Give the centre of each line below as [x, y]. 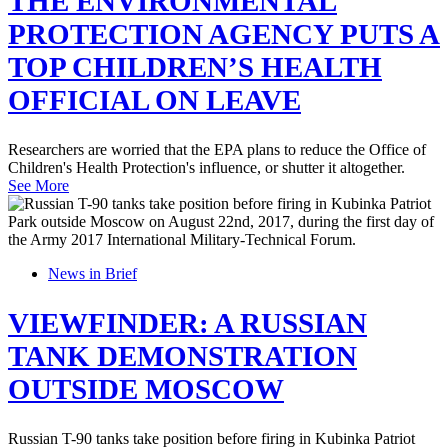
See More [38, 186]
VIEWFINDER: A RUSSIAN [187, 323]
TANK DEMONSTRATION [182, 356]
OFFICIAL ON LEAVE [154, 100]
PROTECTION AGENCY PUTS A [224, 34]
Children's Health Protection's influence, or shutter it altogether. [206, 168]
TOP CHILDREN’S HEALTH [195, 67]
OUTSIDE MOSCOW [146, 389]
